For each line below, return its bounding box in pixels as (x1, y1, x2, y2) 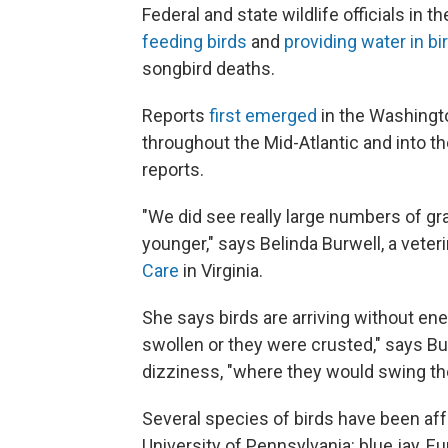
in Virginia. (179, 260, 263, 281)
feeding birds (142, 31, 247, 52)
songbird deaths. (142, 58, 275, 79)
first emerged (209, 105, 317, 126)
